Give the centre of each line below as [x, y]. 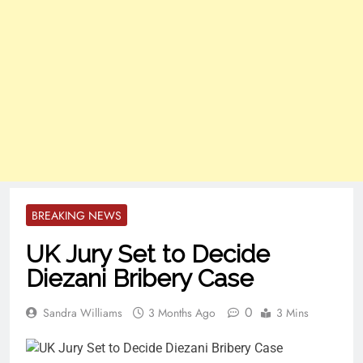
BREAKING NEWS [77, 215]
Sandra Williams [83, 312]
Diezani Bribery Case [140, 278]
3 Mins [293, 312]
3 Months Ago [182, 312]
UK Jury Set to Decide [148, 254]
